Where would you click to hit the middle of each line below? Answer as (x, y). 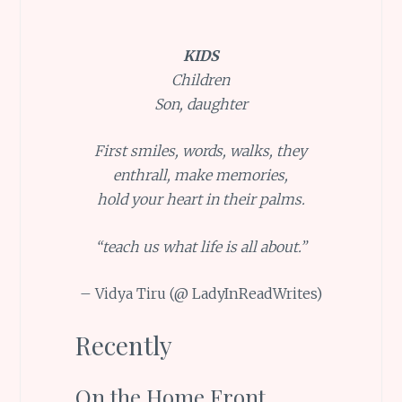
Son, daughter (201, 104)
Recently (123, 345)
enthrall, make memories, (201, 175)
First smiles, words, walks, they (201, 151)
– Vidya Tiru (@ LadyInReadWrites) (201, 294)
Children (201, 79)
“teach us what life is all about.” (201, 246)
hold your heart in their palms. (201, 200)
